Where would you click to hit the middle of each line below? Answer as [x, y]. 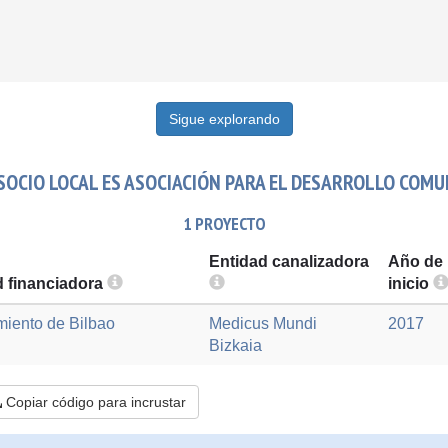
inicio [410, 283]
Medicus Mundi [263, 323]
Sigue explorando [224, 119]
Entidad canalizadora [289, 261]
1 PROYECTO [224, 223]
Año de [415, 261]
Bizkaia [235, 345]
